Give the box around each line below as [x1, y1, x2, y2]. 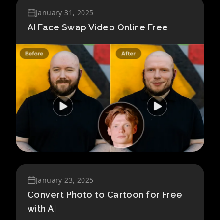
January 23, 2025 [36, 175, 94, 185]
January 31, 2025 [36, 8, 94, 17]
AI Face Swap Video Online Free [27, 22, 168, 32]
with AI [27, 203, 56, 214]
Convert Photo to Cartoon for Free [27, 190, 183, 200]
